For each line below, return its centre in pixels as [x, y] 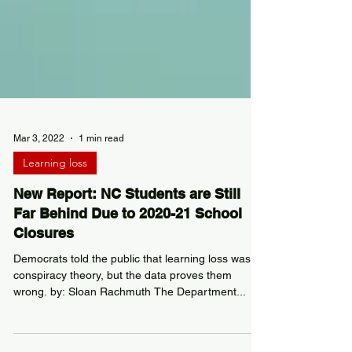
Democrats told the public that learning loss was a [137, 287]
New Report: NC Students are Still [127, 222]
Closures [44, 261]
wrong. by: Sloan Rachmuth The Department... [130, 320]
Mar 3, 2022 [39, 167]
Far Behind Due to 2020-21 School [128, 242]
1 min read [101, 167]
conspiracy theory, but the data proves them [123, 303]
